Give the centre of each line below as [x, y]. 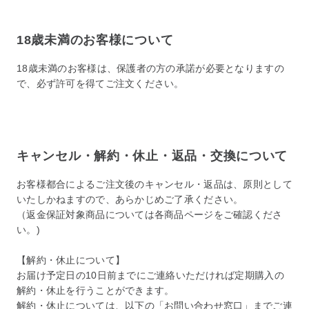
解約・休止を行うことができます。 [96, 291]
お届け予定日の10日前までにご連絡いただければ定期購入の [150, 276]
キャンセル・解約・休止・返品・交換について [152, 156]
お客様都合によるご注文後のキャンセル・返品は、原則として [154, 185]
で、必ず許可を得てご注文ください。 [100, 84]
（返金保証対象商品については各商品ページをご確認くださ [150, 215]
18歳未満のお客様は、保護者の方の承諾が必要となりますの [150, 69]
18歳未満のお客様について [95, 40]
